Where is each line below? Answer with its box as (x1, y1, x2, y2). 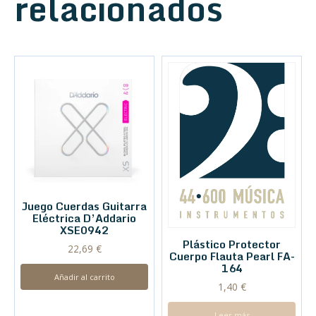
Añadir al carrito (54, 271, 115, 282)
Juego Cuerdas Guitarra (22, 197, 147, 215)
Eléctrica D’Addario (32, 209, 136, 227)
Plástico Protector (183, 236, 281, 253)
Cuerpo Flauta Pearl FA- (169, 248, 295, 265)
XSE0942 (60, 221, 109, 239)
